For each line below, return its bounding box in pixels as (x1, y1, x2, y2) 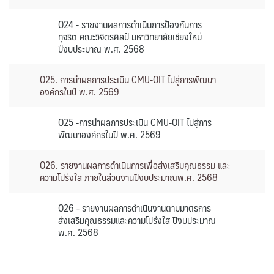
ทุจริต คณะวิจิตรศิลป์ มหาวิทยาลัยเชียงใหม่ (58, 28, 202, 45)
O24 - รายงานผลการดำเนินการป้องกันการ (58, 16, 202, 32)
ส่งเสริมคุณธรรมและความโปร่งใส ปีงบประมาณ (58, 212, 216, 228)
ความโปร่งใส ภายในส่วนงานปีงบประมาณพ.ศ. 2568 (40, 169, 218, 185)
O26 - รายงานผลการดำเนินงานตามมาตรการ (58, 199, 211, 216)
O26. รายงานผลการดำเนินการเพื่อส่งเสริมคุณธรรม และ (40, 157, 230, 173)
